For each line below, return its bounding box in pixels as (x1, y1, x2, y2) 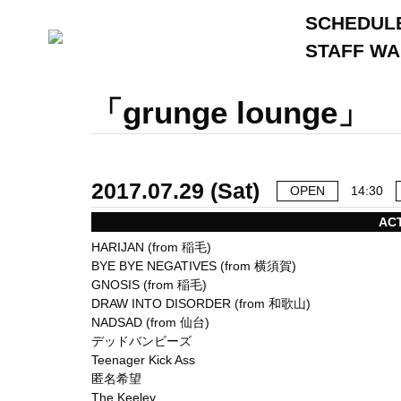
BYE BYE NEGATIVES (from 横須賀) (91, 259, 296, 273)
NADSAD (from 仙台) (91, 315, 209, 329)
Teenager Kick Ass (91, 353, 195, 367)
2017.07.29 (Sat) (91, 179, 260, 203)
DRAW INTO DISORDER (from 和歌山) (91, 296, 311, 311)
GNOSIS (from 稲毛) (91, 277, 207, 292)
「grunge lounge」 (91, 95, 369, 130)
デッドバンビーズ (91, 334, 192, 348)
